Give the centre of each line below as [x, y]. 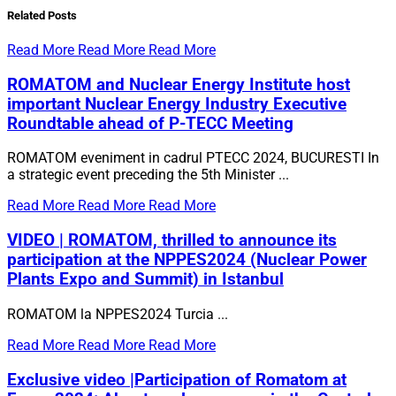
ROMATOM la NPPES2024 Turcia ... [118, 314]
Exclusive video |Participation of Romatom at [177, 380]
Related [27, 15]
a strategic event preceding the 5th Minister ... [148, 175]
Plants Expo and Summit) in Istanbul [145, 280]
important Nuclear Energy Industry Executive [177, 104]
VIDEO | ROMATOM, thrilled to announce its [172, 241]
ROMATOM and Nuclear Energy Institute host [179, 84]
